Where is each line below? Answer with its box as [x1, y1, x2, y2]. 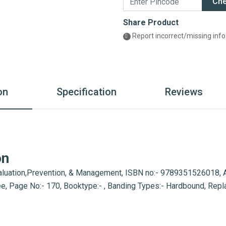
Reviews [165, 86, 203, 98]
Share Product [123, 18, 179, 27]
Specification [56, 86, 117, 98]
